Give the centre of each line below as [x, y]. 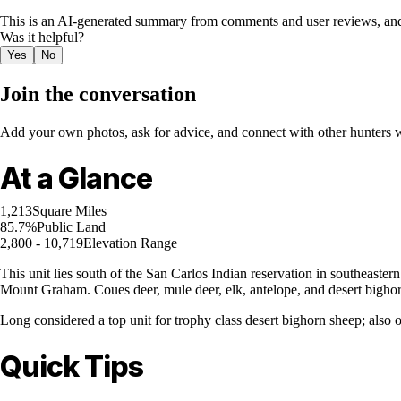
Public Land [71, 227]
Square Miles [69, 211]
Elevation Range [130, 243]
